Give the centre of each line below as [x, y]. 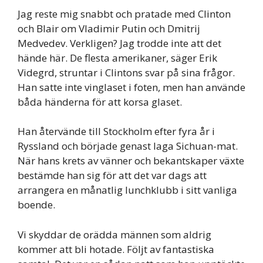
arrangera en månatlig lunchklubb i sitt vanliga [127, 190]
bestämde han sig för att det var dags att [112, 176]
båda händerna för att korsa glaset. [100, 102]
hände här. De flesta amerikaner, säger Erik [117, 58]
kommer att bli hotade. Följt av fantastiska [116, 249]
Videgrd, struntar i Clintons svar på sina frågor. [126, 72]
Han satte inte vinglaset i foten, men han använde [131, 87]
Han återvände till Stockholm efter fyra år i [116, 131]
